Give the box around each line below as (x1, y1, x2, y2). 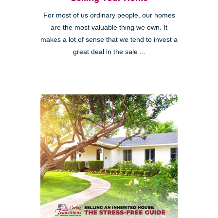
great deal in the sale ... (73, 48, 145, 55)
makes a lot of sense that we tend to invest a (40, 36, 178, 43)
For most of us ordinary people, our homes (43, 11, 175, 19)
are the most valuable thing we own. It (51, 23, 167, 31)
